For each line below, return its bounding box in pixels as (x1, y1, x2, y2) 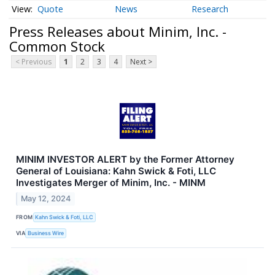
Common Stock (9, 36, 105, 55)
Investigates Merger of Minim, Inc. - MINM (16, 177, 206, 189)
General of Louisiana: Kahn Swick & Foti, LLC (16, 165, 216, 177)
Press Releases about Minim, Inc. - (9, 21, 227, 41)
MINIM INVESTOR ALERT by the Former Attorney (16, 153, 234, 166)
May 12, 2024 (21, 194, 71, 204)
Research (192, 3, 229, 15)
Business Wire (28, 229, 64, 236)
